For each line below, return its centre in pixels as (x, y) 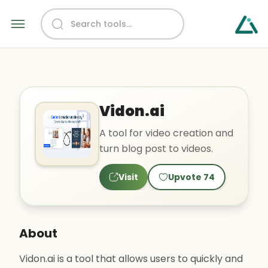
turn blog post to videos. (156, 149)
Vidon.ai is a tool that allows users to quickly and (131, 259)
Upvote (185, 177)
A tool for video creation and (166, 133)
